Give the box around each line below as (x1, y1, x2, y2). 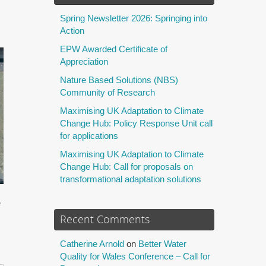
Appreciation (60, 56, 108, 66)
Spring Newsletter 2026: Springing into (60, 12, 207, 23)
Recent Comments (60, 211, 150, 226)
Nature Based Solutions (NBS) (60, 74, 178, 85)
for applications (60, 130, 118, 141)
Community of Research (60, 87, 155, 97)
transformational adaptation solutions (60, 173, 201, 184)
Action (60, 25, 84, 36)
